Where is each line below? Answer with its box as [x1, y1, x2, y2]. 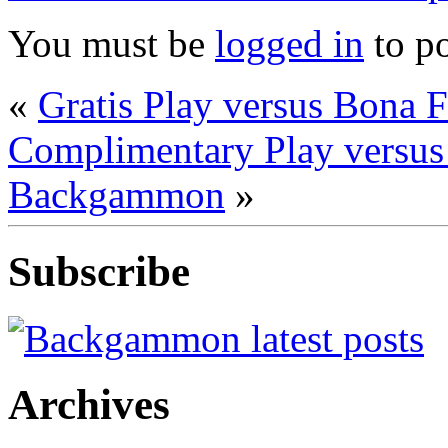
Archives [8, 381, 170, 429]
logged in [215, 21, 364, 65]
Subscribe [8, 247, 190, 295]
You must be [8, 21, 215, 65]
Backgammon [8, 172, 225, 216]
